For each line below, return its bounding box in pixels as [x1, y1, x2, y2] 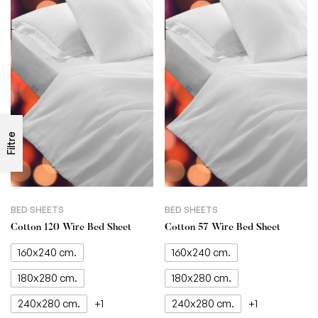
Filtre [5, 131, 17, 155]
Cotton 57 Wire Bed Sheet [165, 223, 280, 233]
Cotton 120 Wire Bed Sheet [11, 223, 131, 233]
